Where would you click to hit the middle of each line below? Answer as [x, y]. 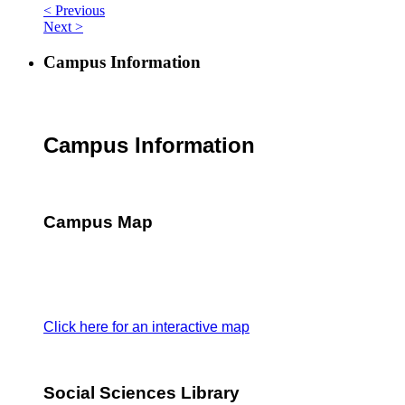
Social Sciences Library [141, 393]
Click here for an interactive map [146, 327]
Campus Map [98, 222]
